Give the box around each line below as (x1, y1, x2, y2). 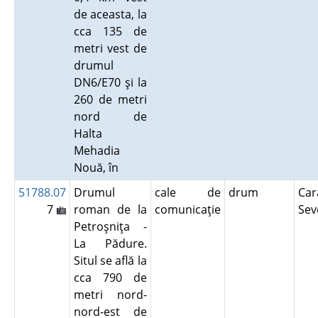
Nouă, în (73, 160, 124, 175)
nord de (73, 109, 147, 124)
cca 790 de (73, 270, 147, 285)
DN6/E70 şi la (73, 75, 147, 90)
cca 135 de (73, 23, 147, 39)
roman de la (73, 202, 147, 217)
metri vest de (73, 40, 147, 56)
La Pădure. (73, 236, 147, 251)
